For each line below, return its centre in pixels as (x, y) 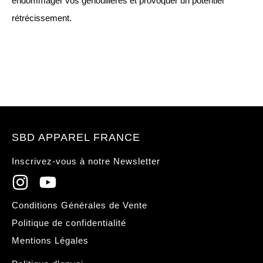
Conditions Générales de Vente (80, 205)
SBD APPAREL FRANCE (76, 137)
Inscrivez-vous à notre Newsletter (86, 161)
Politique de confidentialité (69, 223)
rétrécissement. (42, 18)
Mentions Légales (50, 240)
